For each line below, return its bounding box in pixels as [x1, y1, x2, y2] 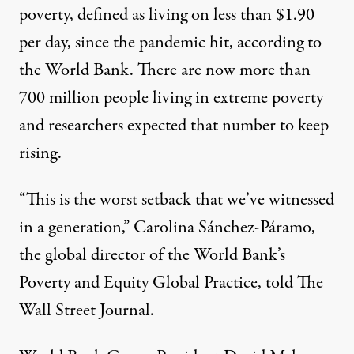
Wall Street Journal [19, 298, 150, 324]
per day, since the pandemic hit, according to [19, 30, 322, 56]
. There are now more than [130, 58, 311, 84]
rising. [19, 141, 62, 167]
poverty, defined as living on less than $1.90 [19, 2, 314, 28]
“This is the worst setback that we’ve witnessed [19, 187, 334, 213]
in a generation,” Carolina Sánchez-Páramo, [19, 215, 315, 241]
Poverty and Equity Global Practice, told [19, 270, 297, 296]
